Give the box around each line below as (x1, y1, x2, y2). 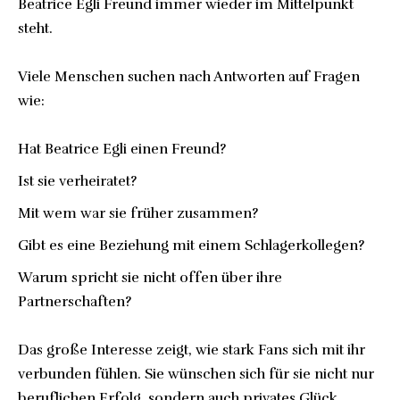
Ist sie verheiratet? (18, 172, 137, 190)
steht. (18, 20, 53, 37)
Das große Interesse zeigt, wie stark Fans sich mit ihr (18, 341, 365, 359)
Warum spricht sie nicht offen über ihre (18, 269, 282, 287)
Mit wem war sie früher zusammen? (18, 204, 258, 222)
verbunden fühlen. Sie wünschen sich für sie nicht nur (18, 365, 374, 383)
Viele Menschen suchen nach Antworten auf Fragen (18, 68, 360, 86)
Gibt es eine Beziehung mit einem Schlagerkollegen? (18, 237, 364, 254)
